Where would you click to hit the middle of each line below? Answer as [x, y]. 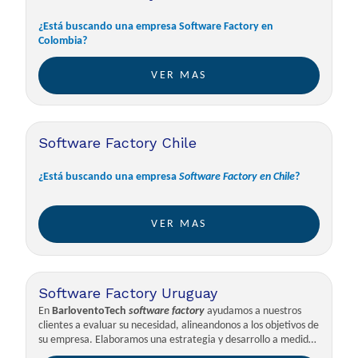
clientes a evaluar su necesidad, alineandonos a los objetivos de [179, 326]
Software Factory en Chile [237, 177]
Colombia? [63, 41]
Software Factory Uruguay [128, 293]
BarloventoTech [88, 311]
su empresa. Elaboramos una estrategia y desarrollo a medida [177, 340]
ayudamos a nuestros [253, 311]
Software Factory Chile [118, 143]
